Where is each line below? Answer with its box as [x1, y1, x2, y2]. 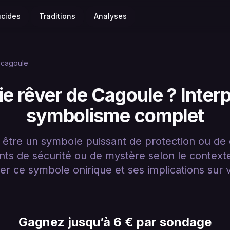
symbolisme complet [26, 104, 204, 127]
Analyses [94, 12, 127, 21]
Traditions [39, 12, 75, 21]
